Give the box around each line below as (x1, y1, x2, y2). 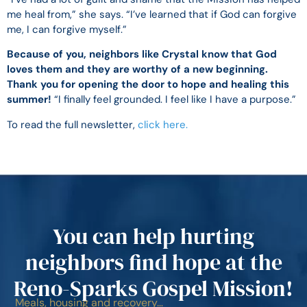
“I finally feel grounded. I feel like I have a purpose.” (51, 93, 296, 107)
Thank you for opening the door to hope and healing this (7, 77, 289, 92)
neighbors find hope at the (25, 247, 282, 278)
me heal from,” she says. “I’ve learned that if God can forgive (7, 7, 297, 21)
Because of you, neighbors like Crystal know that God (7, 47, 277, 62)
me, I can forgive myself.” (7, 22, 127, 36)
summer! (7, 93, 51, 107)
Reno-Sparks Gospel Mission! (14, 273, 293, 304)
